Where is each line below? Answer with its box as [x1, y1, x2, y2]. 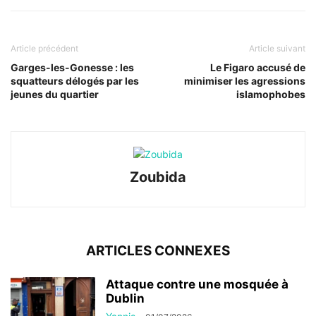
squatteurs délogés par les [11, 74, 139, 87]
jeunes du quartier [11, 87, 99, 100]
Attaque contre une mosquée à [106, 276, 288, 291]
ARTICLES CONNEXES [86, 242, 230, 259]
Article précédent [11, 42, 78, 54]
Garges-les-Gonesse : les [11, 61, 134, 73]
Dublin [106, 291, 145, 305]
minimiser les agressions [184, 74, 305, 87]
